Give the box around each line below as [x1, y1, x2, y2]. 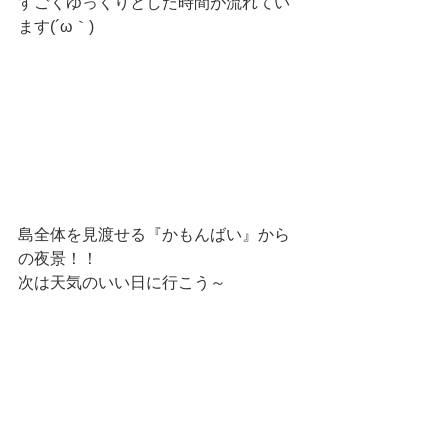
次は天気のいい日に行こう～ [18, 274, 226, 291]
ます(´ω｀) [18, 18, 94, 36]
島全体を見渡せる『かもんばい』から [18, 226, 290, 243]
